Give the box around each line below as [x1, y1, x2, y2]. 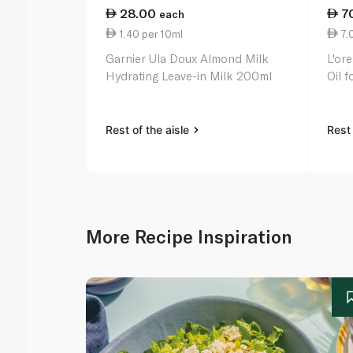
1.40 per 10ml [117, 27, 184, 40]
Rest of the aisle [106, 123, 193, 137]
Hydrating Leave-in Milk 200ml [106, 69, 273, 84]
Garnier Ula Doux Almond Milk [106, 51, 269, 66]
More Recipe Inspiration [86, 225, 293, 248]
